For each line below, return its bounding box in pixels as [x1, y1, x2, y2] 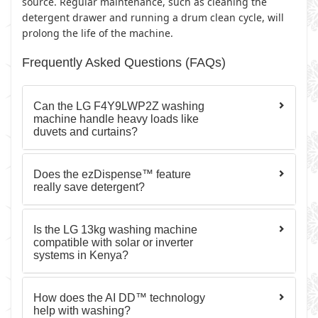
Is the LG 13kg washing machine [33, 224, 197, 236]
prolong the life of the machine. [22, 26, 173, 40]
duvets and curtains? [33, 126, 138, 138]
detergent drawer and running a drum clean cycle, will [22, 11, 284, 24]
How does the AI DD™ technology [33, 292, 205, 304]
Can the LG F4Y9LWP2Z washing [33, 100, 204, 112]
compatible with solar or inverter [33, 236, 193, 248]
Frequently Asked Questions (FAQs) [22, 55, 226, 70]
